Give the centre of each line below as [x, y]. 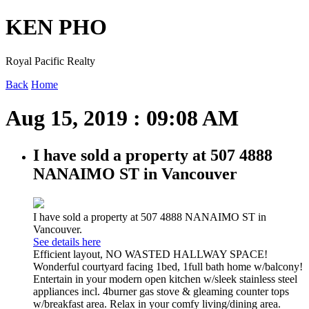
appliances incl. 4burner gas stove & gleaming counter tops [161, 291]
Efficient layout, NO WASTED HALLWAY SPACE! [150, 254]
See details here [67, 241]
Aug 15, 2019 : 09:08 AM [122, 118]
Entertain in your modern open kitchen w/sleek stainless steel [165, 279]
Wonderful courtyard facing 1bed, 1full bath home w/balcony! [168, 266]
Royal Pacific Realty [50, 61]
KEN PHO [56, 27]
